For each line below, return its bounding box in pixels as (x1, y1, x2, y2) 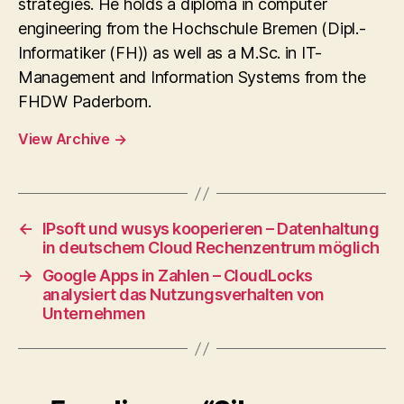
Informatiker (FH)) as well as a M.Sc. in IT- (18, 43, 323, 62)
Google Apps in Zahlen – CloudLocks (41, 266, 313, 285)
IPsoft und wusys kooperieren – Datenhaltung (41, 219, 380, 238)
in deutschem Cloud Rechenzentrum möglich (41, 238, 380, 257)
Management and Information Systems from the (18, 68, 366, 87)
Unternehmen (41, 304, 146, 323)
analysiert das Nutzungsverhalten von (41, 285, 325, 304)
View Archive (18, 130, 114, 148)
